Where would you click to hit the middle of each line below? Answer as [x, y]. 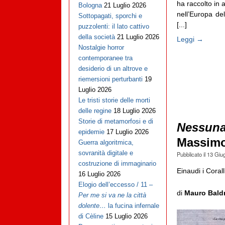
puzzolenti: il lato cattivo [114, 27]
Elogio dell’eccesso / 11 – [115, 185]
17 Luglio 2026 [127, 132]
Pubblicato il [192, 154]
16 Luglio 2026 [99, 174]
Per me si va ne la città [112, 195]
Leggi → [190, 39]
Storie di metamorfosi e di [116, 122]
